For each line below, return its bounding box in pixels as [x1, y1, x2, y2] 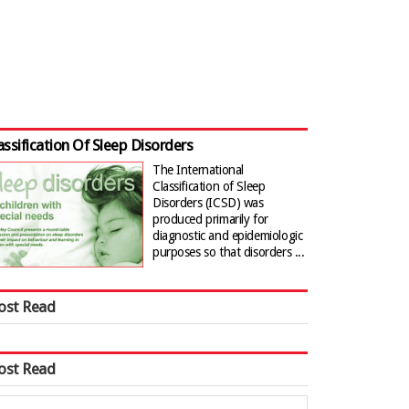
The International [152, 163, 244, 177]
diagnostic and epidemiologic [152, 228, 303, 243]
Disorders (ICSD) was [152, 195, 264, 210]
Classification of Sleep [152, 179, 266, 194]
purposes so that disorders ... [152, 245, 305, 259]
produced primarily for [152, 212, 268, 226]
